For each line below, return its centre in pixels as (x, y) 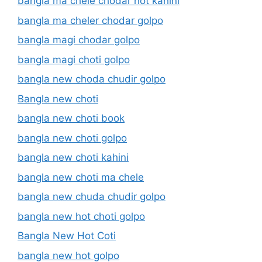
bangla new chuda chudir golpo (92, 196)
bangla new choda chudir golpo (92, 79)
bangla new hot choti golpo (81, 216)
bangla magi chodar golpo (79, 40)
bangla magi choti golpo (74, 59)
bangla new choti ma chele (81, 177)
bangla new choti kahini (73, 157)
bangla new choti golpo (72, 138)
